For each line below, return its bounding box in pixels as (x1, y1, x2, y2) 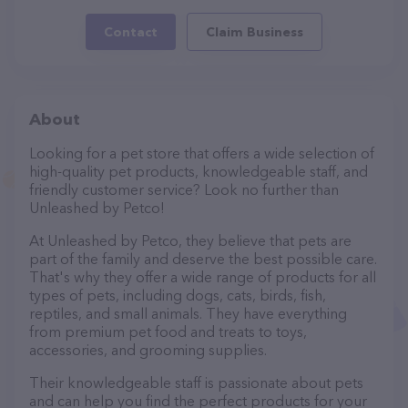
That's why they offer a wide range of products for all (29, 268, 376, 286)
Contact (104, 24, 158, 40)
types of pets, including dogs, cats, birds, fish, (29, 286, 326, 304)
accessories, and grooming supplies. (29, 341, 267, 359)
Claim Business (206, 24, 303, 40)
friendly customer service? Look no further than (29, 180, 339, 199)
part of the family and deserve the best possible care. (29, 250, 377, 268)
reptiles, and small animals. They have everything (29, 304, 347, 322)
